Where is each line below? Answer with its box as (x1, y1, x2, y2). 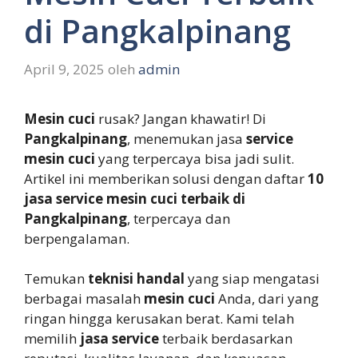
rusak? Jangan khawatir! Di (95, 109, 266, 128)
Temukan (24, 269, 88, 288)
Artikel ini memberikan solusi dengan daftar (24, 169, 308, 188)
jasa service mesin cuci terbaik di (24, 189, 245, 208)
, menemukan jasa (127, 129, 246, 148)
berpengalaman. (24, 229, 129, 248)
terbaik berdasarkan (159, 329, 292, 348)
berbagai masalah (24, 289, 144, 308)
